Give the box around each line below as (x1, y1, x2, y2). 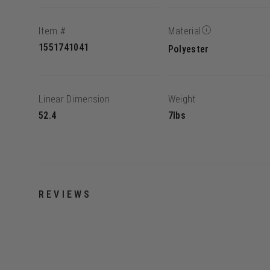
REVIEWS (39, 188, 92, 200)
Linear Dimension (39, 93, 110, 105)
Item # (39, 25, 65, 37)
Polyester (168, 43, 209, 55)
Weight (168, 93, 196, 105)
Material (168, 25, 201, 37)
